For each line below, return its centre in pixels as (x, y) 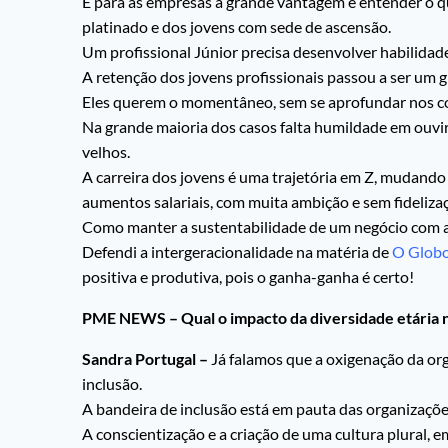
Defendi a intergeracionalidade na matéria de (237, 252)
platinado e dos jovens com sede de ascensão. (236, 27)
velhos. (106, 152)
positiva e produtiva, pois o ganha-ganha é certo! (248, 277)
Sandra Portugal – (146, 359)
